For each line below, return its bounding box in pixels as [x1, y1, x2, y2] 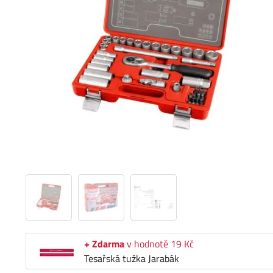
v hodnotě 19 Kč [124, 236, 194, 252]
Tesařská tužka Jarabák [84, 251, 179, 266]
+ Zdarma [84, 236, 124, 252]
